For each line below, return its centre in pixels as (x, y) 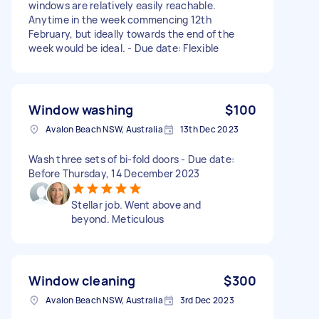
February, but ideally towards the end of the (131, 33)
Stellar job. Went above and (136, 204)
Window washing (81, 109)
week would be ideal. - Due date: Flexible (124, 48)
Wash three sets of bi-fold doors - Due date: (131, 159)
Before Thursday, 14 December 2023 (114, 173)
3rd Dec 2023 (207, 300)
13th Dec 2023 (209, 129)
